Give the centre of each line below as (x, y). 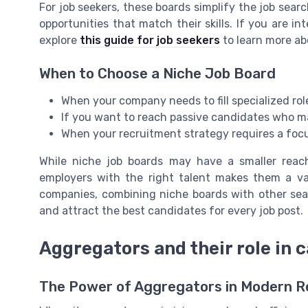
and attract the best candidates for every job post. (171, 211)
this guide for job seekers (150, 41)
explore (59, 41)
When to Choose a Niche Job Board (157, 74)
